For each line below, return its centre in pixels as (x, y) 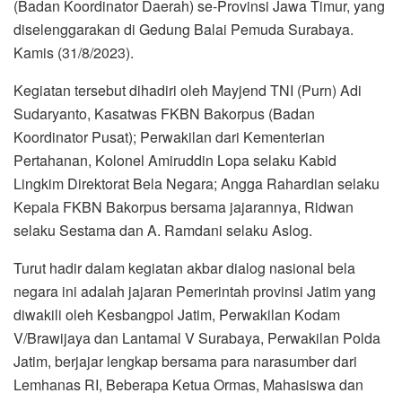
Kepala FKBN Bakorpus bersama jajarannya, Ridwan (184, 206)
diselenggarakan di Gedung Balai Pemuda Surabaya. (184, 29)
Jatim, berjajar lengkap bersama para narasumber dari (185, 361)
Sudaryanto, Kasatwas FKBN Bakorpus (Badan (164, 113)
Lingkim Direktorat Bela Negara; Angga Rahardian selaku (197, 183)
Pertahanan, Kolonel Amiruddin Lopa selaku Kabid (175, 160)
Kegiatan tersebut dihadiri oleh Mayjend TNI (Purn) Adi (188, 90)
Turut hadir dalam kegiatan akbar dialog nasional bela (184, 267)
